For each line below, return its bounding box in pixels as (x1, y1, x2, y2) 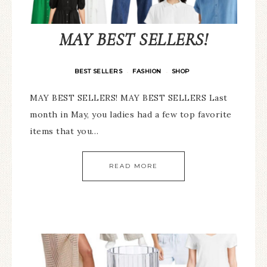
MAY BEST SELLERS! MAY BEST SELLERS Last (30, 92, 228, 103)
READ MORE (109, 162, 158, 170)
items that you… (30, 126, 99, 136)
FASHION (132, 67, 162, 75)
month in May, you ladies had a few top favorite (30, 109, 232, 120)
